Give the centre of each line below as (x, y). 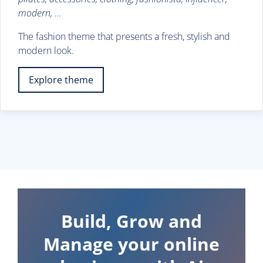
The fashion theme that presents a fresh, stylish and (124, 36)
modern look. (46, 50)
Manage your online (131, 244)
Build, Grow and (131, 221)
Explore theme (61, 80)
